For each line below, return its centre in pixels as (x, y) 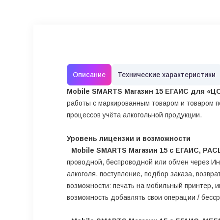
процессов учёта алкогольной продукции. (134, 115)
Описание (89, 75)
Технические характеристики (166, 75)
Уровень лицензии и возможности (129, 138)
